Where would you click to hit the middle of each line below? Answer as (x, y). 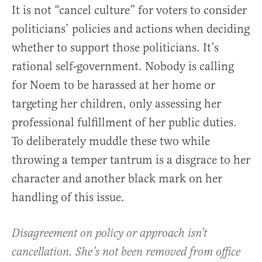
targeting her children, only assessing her (116, 104)
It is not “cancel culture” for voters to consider (129, 11)
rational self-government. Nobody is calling (123, 67)
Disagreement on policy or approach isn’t (109, 234)
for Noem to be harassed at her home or (113, 85)
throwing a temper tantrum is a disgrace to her (131, 160)
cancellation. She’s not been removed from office (126, 253)
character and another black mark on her (117, 179)
